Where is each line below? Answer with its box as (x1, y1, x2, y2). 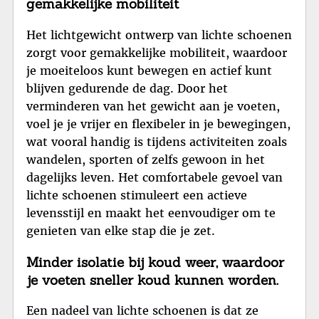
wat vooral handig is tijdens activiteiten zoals (26, 134, 287, 149)
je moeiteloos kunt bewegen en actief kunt (26, 63, 272, 78)
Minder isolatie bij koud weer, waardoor (26, 253, 284, 271)
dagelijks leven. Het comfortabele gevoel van (26, 169, 283, 184)
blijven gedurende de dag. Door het (26, 80, 228, 95)
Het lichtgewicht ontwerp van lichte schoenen (26, 27, 292, 42)
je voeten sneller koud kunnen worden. (26, 271, 278, 288)
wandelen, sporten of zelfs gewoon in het (26, 152, 265, 167)
